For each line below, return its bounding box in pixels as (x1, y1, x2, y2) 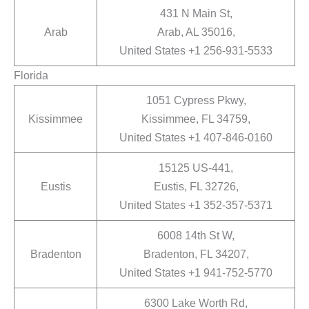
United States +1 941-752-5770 (119, 266, 272, 279)
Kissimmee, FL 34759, (141, 112, 250, 126)
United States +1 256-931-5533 (119, 44, 272, 57)
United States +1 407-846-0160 (119, 131, 272, 144)
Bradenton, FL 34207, (143, 248, 249, 261)
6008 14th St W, (157, 229, 235, 242)
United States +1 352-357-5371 (119, 199, 272, 212)
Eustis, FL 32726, (153, 180, 239, 193)
